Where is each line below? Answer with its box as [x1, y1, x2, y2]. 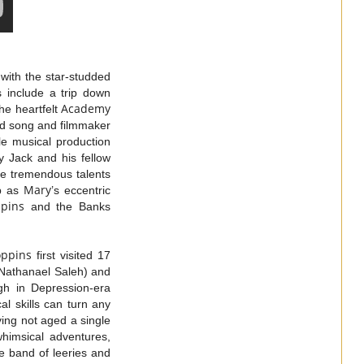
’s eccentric [51, 183, 110, 197]
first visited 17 [32, 248, 110, 262]
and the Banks [24, 199, 111, 213]
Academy [61, 100, 110, 116]
